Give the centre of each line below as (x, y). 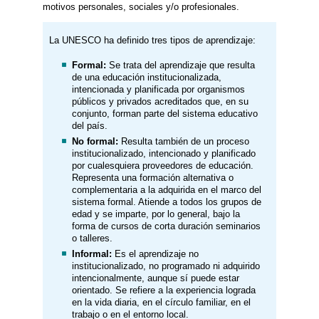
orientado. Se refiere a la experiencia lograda (163, 290)
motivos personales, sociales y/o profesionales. (141, 7)
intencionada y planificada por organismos (158, 89)
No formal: (95, 141)
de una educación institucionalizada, (146, 77)
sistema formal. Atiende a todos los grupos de (166, 202)
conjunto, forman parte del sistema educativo (164, 113)
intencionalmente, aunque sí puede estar (155, 278)
